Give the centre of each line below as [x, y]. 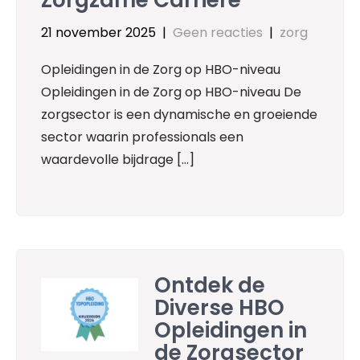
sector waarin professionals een [142, 137]
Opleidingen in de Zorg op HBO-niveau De [171, 92]
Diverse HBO [220, 308]
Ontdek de [210, 286]
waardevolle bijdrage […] [118, 160]
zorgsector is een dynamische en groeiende [179, 115]
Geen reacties [218, 33]
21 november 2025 [98, 33]
